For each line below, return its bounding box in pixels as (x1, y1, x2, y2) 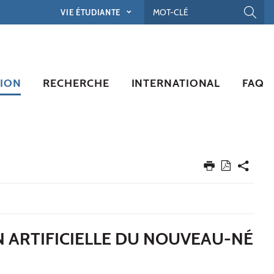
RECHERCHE (43, 76, 109, 90)
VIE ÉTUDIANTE (61, 7, 123, 17)
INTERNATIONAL (131, 76, 221, 90)
